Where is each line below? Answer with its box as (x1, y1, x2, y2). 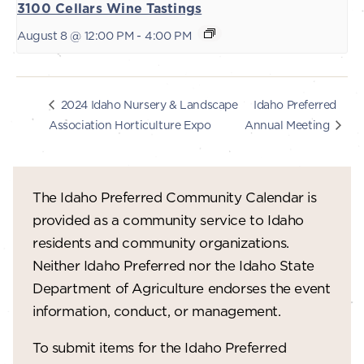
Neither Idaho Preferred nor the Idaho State (32, 256, 314, 274)
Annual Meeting (244, 117, 332, 132)
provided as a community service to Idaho (32, 210, 305, 228)
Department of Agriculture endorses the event (32, 279, 331, 297)
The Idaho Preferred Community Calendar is (32, 188, 317, 206)
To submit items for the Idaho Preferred (32, 338, 287, 356)
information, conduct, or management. (32, 301, 281, 319)
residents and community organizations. (32, 233, 289, 251)
